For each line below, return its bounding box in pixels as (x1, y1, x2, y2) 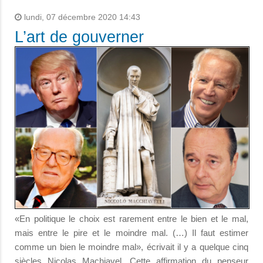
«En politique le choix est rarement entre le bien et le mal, (15, 214, 248, 224)
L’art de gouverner (15, 28, 144, 46)
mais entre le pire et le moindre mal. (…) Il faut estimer (15, 228, 248, 238)
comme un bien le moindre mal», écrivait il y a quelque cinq (15, 242, 248, 252)
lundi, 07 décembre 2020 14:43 (22, 12, 140, 22)
